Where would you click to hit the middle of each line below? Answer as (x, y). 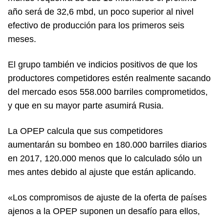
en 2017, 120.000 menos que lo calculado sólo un (105, 158)
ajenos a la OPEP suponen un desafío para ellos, (104, 211)
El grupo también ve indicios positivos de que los (103, 65)
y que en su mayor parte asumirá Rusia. (86, 106)
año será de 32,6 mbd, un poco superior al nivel (101, 12)
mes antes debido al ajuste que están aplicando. (102, 172)
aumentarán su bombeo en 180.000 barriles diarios (107, 145)
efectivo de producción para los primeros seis (96, 25)
